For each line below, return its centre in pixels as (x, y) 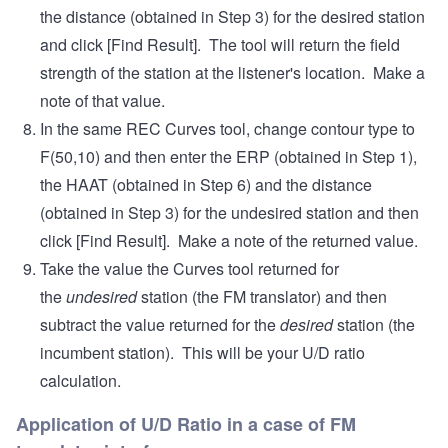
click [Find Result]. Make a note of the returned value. (229, 241)
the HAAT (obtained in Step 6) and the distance (206, 185)
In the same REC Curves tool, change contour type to (227, 129)
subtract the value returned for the (160, 325)
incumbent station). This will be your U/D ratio (202, 353)
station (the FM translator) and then (264, 297)
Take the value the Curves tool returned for (189, 269)
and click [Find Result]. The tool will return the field (220, 45)
